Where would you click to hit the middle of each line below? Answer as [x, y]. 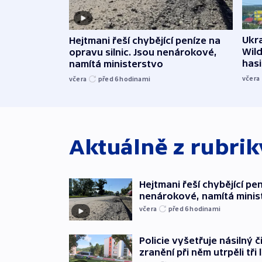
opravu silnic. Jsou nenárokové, [143, 52]
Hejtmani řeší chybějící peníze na [145, 40]
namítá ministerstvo [116, 63]
